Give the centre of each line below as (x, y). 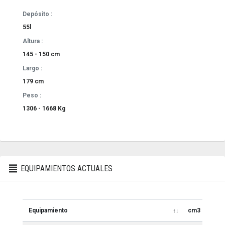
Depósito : (37, 14)
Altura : (33, 41)
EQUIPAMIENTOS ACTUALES (66, 168)
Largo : (32, 68)
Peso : (32, 95)
